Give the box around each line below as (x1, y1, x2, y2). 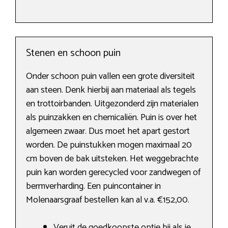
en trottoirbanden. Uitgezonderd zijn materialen (26, 96, 198, 112)
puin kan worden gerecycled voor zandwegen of (26, 165, 201, 181)
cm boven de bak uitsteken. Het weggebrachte (26, 151, 198, 167)
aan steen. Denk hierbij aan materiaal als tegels (26, 82, 196, 98)
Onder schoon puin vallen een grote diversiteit (26, 69, 195, 84)
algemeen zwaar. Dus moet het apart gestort (26, 124, 190, 139)
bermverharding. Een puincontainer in (26, 179, 161, 194)
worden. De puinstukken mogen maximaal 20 (26, 137, 192, 153)
